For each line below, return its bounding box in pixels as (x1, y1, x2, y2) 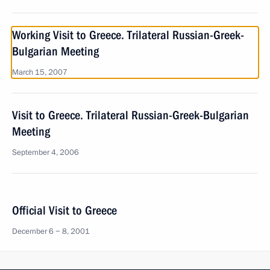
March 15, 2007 (12, 67, 67, 78)
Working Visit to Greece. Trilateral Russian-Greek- (12, 28, 244, 42)
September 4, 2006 (12, 147, 79, 158)
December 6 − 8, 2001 (12, 226, 90, 237)
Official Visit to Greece (12, 203, 117, 218)
